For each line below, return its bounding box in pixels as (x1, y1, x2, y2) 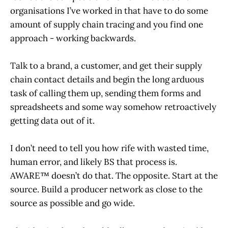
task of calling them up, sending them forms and (10, 88, 201, 99)
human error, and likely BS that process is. (10, 156, 177, 168)
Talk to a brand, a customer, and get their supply (10, 60, 202, 72)
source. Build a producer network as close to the (10, 184, 203, 195)
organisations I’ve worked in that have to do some (10, 5, 208, 16)
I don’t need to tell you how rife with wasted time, (10, 142, 209, 154)
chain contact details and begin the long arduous (10, 74, 204, 85)
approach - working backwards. (10, 32, 138, 44)
